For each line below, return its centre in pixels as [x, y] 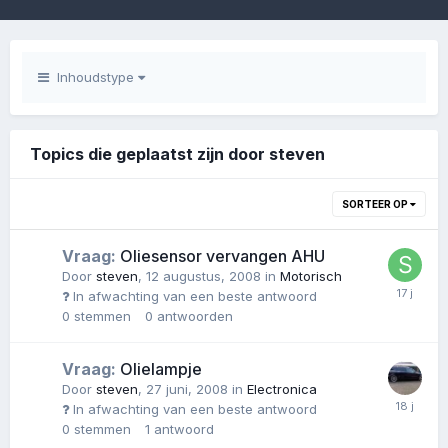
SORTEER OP [376, 204]
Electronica [282, 388]
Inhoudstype [93, 77]
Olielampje [159, 368]
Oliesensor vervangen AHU [220, 256]
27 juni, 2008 [187, 388]
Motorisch [311, 276]
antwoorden [195, 315]
